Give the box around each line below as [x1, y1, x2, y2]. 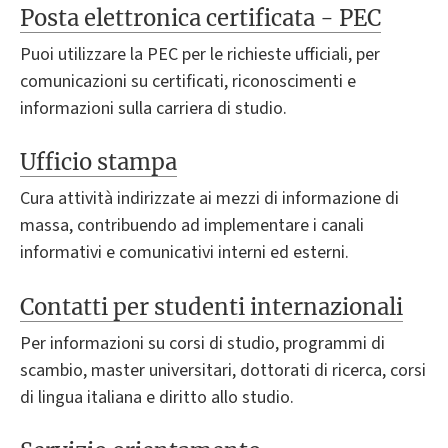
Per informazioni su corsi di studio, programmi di [20, 331, 385, 357]
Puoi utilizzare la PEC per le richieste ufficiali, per [20, 41, 380, 67]
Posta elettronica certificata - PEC [20, 3, 381, 32]
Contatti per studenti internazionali [20, 292, 403, 321]
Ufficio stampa [20, 148, 177, 177]
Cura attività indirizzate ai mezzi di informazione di [20, 186, 399, 212]
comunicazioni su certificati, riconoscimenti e [20, 68, 356, 94]
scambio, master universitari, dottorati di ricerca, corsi [20, 358, 426, 384]
